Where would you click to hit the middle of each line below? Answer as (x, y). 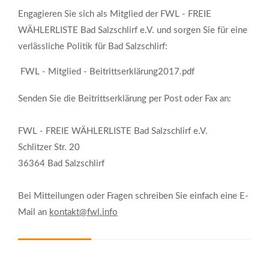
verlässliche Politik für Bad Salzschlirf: (93, 47)
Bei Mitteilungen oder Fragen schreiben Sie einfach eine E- (133, 196)
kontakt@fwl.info (83, 213)
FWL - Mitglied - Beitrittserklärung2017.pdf (107, 72)
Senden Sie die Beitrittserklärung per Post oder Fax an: (125, 99)
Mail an (34, 213)
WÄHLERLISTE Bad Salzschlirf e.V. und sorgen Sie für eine (133, 31)
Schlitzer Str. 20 (49, 148)
